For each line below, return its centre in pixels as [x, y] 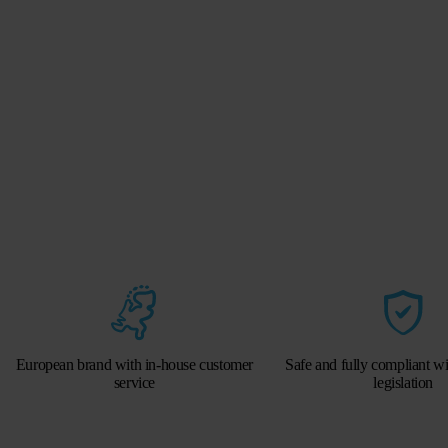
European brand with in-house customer [134, 365]
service [134, 383]
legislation [403, 383]
